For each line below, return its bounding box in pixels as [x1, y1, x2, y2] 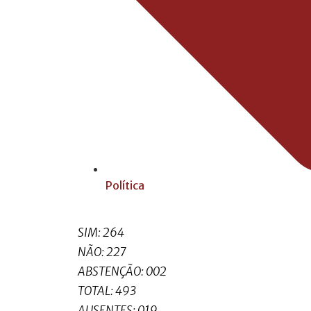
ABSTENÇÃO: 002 [78, 264, 167, 280]
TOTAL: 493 [78, 283, 136, 299]
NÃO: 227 [78, 244, 126, 260]
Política [106, 178, 144, 192]
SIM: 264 [78, 225, 124, 241]
